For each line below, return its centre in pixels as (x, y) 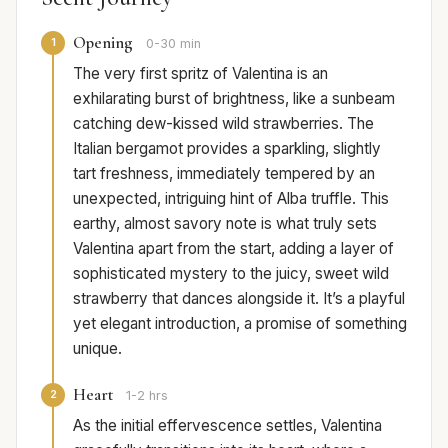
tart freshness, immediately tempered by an (224, 173)
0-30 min (173, 43)
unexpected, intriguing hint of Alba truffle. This (231, 198)
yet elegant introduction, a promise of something (240, 323)
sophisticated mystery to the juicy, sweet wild (231, 273)
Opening (103, 42)
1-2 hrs (147, 395)
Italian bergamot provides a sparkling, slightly (227, 148)
